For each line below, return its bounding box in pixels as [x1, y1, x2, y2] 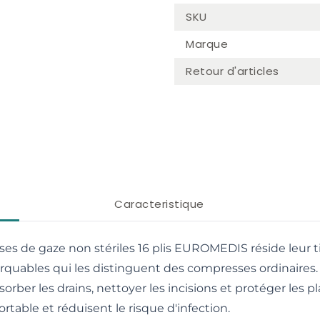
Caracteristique [114, 196, 204, 211]
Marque [186, 36, 228, 51]
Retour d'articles [186, 64, 279, 79]
